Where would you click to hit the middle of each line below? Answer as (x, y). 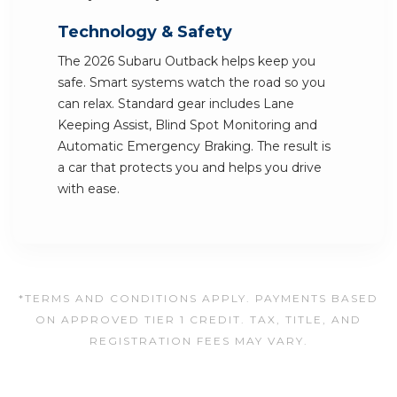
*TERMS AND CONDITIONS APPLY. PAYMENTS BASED (198, 298)
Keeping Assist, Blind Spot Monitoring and (187, 125)
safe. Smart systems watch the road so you (191, 82)
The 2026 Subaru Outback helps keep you (187, 61)
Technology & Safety (145, 32)
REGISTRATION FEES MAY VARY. (198, 341)
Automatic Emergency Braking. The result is (194, 146)
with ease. (89, 189)
